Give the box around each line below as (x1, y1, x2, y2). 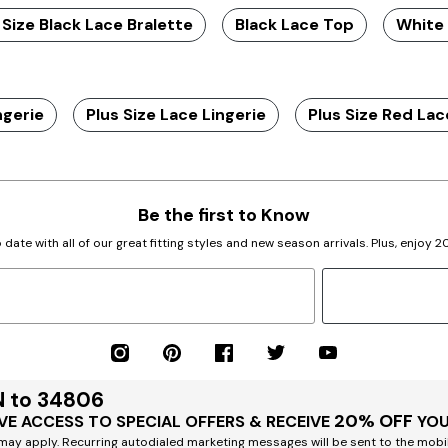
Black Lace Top (235, 13, 354, 35)
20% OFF (334, 408, 414, 433)
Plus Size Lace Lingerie (86, 103, 266, 125)
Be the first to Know (137, 202, 310, 227)
